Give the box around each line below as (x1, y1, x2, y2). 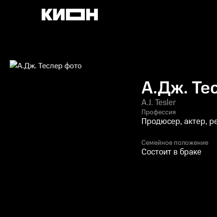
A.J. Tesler (141, 97, 176, 108)
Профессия (141, 108, 176, 117)
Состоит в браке (141, 146, 201, 158)
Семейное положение (141, 138, 208, 148)
